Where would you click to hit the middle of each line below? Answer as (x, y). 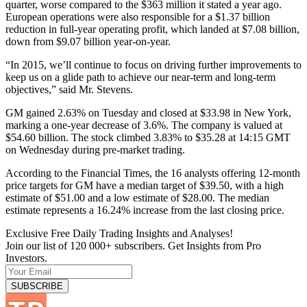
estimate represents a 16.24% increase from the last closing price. (145, 210)
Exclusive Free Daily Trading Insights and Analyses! (119, 233)
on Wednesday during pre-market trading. (95, 149)
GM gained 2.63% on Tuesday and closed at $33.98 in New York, (148, 112)
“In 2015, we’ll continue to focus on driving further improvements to (153, 64)
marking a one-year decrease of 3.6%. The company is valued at (144, 125)
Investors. (26, 258)
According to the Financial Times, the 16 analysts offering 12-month (153, 173)
